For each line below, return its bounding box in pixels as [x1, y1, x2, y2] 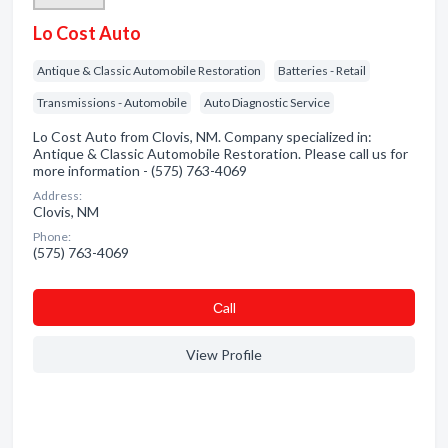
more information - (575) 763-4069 [33, 162, 247, 179]
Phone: [33, 229, 71, 244]
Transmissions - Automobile [37, 95, 187, 110]
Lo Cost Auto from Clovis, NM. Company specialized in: [33, 128, 372, 145]
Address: [33, 188, 82, 203]
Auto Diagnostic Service [204, 95, 330, 110]
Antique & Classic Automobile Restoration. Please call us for [33, 145, 408, 162]
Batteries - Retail [278, 63, 366, 78]
